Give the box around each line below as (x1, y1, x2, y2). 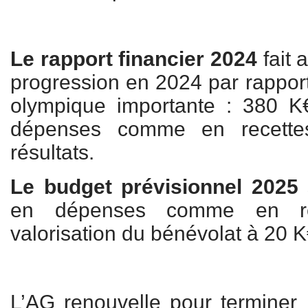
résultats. (10, 141, 94, 164)
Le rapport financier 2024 (10, 47, 257, 71)
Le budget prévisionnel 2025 (10, 175, 298, 199)
